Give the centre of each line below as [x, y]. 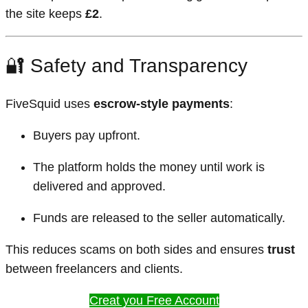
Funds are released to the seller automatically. [159, 218]
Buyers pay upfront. [87, 135]
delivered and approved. [99, 186]
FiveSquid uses [49, 103]
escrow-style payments [162, 103]
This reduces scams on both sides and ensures [136, 249]
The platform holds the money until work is [149, 167]
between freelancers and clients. [94, 268]
